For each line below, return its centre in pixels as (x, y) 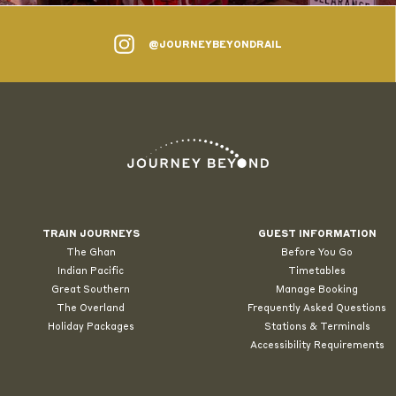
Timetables (317, 270)
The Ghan (91, 251)
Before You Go (317, 251)
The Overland (91, 307)
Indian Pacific (91, 270)
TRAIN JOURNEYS (91, 233)
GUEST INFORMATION (317, 233)
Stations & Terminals (317, 326)
